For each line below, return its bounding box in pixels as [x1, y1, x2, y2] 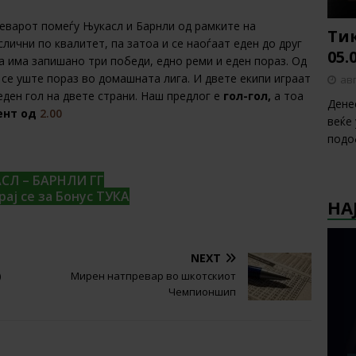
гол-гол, [223, 88, 271, 104]
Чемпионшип [168, 284, 236, 299]
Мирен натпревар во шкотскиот [70, 268, 236, 283]
